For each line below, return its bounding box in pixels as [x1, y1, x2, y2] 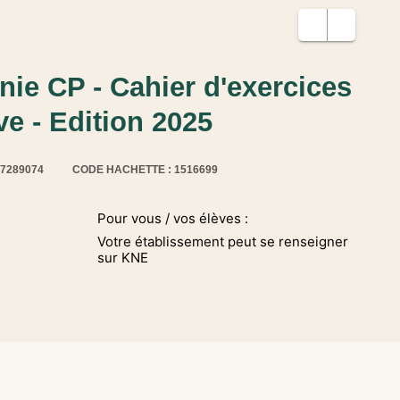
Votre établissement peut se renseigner [97, 233, 349, 250]
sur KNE [97, 249, 149, 266]
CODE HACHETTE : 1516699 [72, 163, 218, 177]
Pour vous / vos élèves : [97, 210, 249, 227]
